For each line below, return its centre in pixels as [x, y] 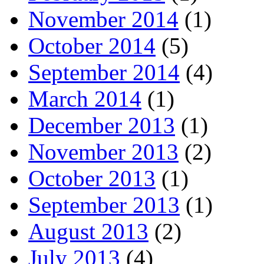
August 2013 [88, 232]
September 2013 [104, 205]
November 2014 [103, 19]
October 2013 [92, 179]
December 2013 [102, 126]
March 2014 [85, 99]
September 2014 [104, 72]
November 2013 [103, 152]
